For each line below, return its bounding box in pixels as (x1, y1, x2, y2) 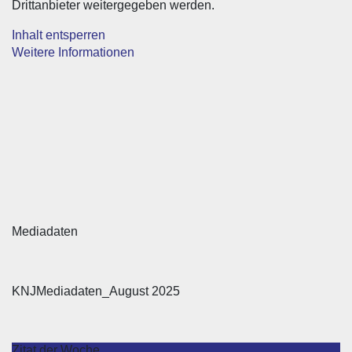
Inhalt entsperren (12, 27, 105, 42)
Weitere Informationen (12, 45, 134, 59)
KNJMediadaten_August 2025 (12, 284, 180, 298)
